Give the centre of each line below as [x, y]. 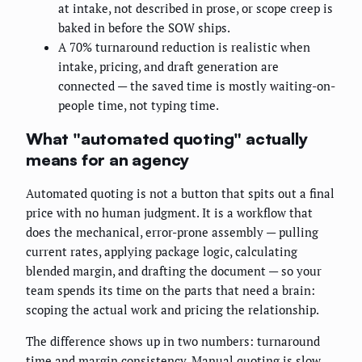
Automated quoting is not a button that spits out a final [180, 194]
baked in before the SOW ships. [144, 28]
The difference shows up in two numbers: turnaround [173, 341]
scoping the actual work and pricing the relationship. [173, 310]
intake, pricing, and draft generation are [168, 67]
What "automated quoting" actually [167, 138]
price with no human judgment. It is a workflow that [169, 213]
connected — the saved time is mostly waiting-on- [197, 86]
